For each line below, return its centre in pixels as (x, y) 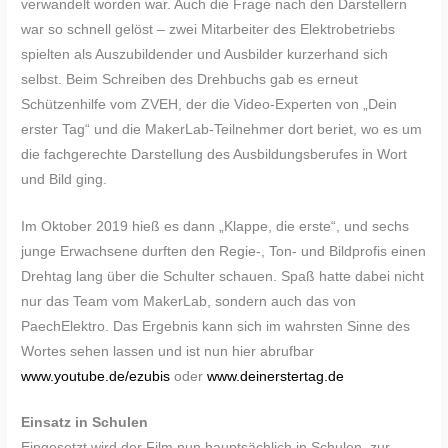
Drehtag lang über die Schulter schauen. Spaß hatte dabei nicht (223, 276)
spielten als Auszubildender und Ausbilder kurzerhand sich (205, 54)
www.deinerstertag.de (276, 376)
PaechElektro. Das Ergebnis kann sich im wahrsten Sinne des (216, 326)
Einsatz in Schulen (85, 423)
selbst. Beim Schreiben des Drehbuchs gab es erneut (190, 79)
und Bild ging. (64, 179)
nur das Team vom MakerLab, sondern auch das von (189, 301)
